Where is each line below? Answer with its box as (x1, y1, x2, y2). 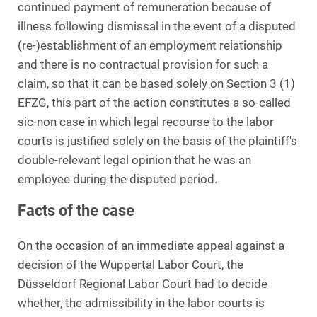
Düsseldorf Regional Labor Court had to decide (18, 277, 267, 291)
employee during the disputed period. (18, 172, 217, 186)
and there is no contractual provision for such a (18, 57, 268, 71)
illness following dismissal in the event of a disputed (18, 19, 296, 33)
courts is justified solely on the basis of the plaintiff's (18, 134, 297, 148)
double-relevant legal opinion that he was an (18, 153, 251, 167)
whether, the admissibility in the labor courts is (18, 296, 265, 310)
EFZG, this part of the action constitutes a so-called (18, 96, 291, 110)
